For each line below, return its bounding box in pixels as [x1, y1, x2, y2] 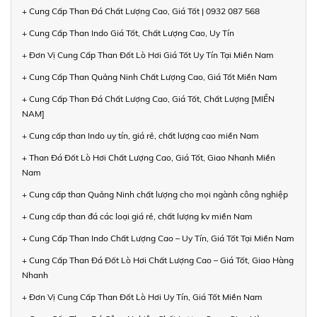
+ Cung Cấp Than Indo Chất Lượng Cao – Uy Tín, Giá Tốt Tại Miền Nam [22, 232, 294, 243]
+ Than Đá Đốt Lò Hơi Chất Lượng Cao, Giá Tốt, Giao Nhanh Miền [22, 151, 275, 163]
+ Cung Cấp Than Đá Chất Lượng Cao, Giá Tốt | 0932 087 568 [22, 5, 260, 16]
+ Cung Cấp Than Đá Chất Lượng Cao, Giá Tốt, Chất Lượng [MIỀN [22, 93, 275, 104]
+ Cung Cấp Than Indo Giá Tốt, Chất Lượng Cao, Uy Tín [22, 27, 234, 38]
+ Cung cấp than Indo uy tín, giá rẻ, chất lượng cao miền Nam [22, 129, 259, 141]
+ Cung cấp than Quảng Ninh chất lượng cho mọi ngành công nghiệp [22, 188, 288, 200]
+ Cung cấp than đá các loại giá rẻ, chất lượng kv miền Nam [22, 210, 253, 221]
